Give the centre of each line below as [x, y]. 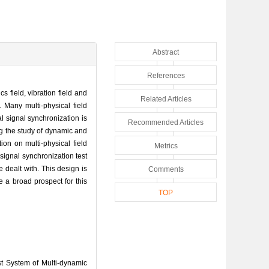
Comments [166, 169]
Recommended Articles [166, 122]
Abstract [166, 52]
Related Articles [166, 99]
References [166, 75]
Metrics [166, 146]
